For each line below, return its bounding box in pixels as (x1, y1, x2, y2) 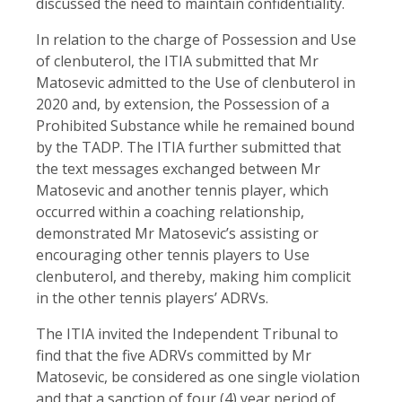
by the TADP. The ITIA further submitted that (36, 136, 341, 157)
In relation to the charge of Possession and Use (36, 29, 356, 49)
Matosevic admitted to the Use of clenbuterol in (36, 72, 355, 92)
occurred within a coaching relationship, (36, 201, 304, 222)
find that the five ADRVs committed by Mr (36, 345, 311, 365)
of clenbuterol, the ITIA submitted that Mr (36, 50, 319, 71)
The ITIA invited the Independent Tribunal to (36, 323, 338, 344)
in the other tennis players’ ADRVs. (36, 287, 268, 308)
